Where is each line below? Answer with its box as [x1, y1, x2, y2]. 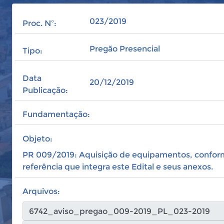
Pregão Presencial [89, 44, 160, 53]
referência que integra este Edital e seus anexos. [22, 162, 213, 171]
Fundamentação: [22, 109, 90, 119]
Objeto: [22, 134, 52, 143]
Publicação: [22, 85, 68, 95]
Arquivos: [22, 186, 60, 196]
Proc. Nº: [22, 18, 56, 28]
